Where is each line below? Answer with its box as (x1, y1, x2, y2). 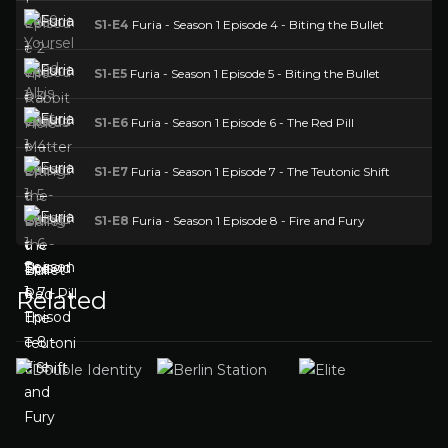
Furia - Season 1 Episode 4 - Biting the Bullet (129, 17, 384, 32)
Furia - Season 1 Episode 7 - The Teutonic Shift (128, 164, 390, 179)
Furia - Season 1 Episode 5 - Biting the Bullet (127, 66, 383, 81)
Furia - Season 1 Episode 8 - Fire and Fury (129, 213, 365, 228)
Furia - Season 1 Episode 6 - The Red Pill (128, 115, 354, 130)
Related (16, 286, 107, 315)
